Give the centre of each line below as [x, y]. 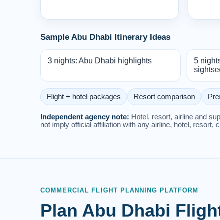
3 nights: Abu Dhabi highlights [100, 60]
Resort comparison [164, 96]
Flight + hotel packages [84, 96]
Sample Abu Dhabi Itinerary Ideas [105, 37]
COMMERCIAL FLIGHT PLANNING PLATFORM [120, 190]
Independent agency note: [85, 117]
